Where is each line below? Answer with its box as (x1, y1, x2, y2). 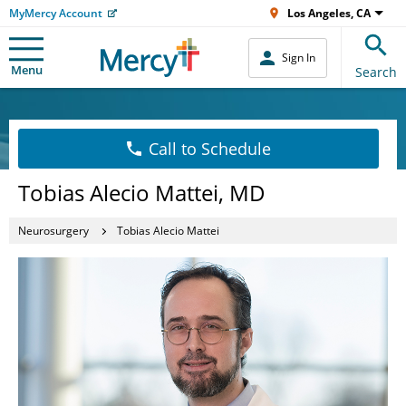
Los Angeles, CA (287, 5, 371, 21)
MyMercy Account (9, 5, 102, 21)
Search (355, 63, 397, 81)
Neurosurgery (18, 222, 89, 238)
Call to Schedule (148, 138, 271, 159)
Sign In (282, 50, 315, 65)
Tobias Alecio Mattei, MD (18, 178, 266, 208)
